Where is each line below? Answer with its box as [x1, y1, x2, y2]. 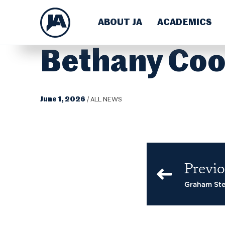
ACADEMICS [157, 18, 212, 27]
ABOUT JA [97, 18, 142, 27]
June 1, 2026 [40, 96, 85, 103]
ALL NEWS [90, 96, 122, 103]
